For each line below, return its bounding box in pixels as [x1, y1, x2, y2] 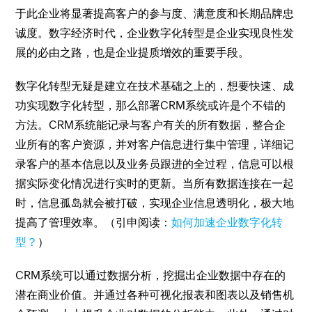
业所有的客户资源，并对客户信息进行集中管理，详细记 [15, 138, 295, 151]
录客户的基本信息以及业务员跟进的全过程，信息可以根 [15, 157, 295, 171]
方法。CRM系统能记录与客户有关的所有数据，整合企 [15, 118, 286, 132]
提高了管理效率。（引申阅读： [15, 216, 172, 229]
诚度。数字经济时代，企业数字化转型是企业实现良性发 [15, 26, 295, 40]
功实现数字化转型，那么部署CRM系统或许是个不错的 [15, 99, 286, 112]
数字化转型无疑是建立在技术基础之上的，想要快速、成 [15, 79, 295, 93]
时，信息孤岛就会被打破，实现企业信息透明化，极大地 [15, 196, 295, 210]
